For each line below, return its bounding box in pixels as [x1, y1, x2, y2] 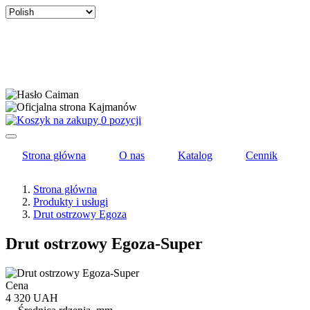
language [6, 30, 45, 42]
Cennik [246, 149, 277, 162]
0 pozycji [101, 114, 141, 127]
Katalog [178, 149, 212, 162]
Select [6, 6, 32, 17]
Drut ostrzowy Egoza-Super [6, 235, 203, 253]
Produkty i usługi [33, 196, 108, 208]
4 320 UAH [6, 292, 58, 304]
